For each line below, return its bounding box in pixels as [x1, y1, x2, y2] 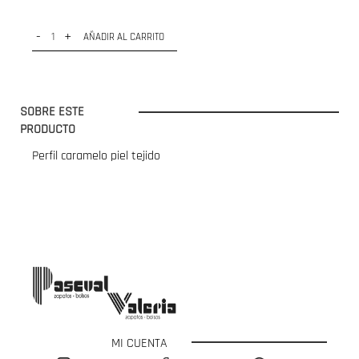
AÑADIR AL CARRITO [83, 30, 164, 43]
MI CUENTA [111, 335, 167, 352]
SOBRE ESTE [20, 103, 84, 120]
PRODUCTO [20, 121, 75, 138]
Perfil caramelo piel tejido [32, 147, 160, 164]
